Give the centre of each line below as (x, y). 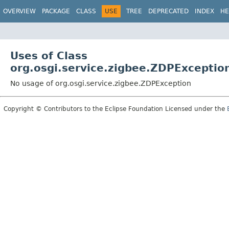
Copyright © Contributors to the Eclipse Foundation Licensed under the (115, 109)
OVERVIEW (19, 11)
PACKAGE (56, 11)
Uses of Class (49, 55)
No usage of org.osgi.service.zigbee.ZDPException (101, 83)
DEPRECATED (168, 11)
